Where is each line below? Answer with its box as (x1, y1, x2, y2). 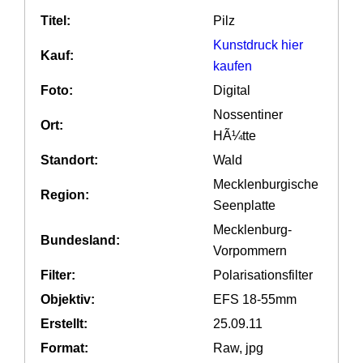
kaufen (213, 59, 253, 74)
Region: (41, 188, 90, 203)
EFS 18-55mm (213, 293, 297, 307)
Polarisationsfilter (213, 268, 314, 283)
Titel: (41, 14, 71, 28)
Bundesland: (41, 233, 121, 248)
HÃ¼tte (213, 129, 257, 143)
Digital (213, 83, 251, 98)
